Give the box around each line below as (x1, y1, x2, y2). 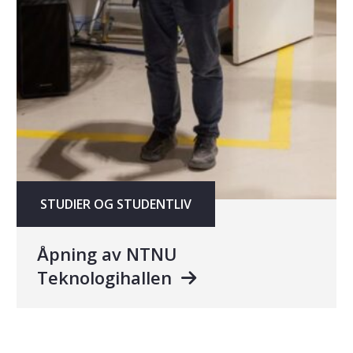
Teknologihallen (36, 266, 176, 290)
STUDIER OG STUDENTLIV (39, 195, 191, 214)
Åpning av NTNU (36, 242, 177, 266)
